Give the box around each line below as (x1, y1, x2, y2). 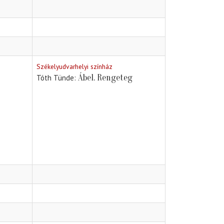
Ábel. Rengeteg (78, 72, 132, 83)
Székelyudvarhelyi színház (36, 62, 112, 71)
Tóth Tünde (36, 73, 74, 83)
